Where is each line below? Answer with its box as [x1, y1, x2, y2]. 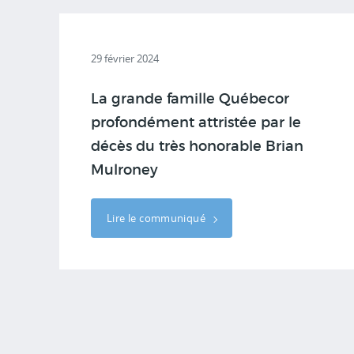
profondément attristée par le [91, 116, 301, 130]
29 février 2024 [91, 51, 159, 66]
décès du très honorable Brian [91, 140, 303, 154]
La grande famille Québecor [91, 92, 289, 107]
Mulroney [91, 164, 158, 178]
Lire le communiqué [107, 211, 209, 225]
